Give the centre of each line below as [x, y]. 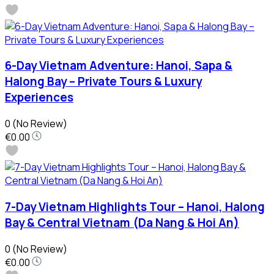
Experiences [39, 98]
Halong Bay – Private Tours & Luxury [103, 82]
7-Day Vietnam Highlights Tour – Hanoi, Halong [135, 206]
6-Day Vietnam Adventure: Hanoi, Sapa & [119, 66]
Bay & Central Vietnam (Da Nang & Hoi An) [122, 222]
